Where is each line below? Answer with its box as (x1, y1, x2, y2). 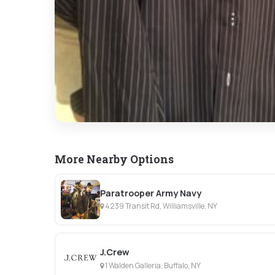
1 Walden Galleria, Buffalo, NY (104, 260, 201, 271)
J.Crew (100, 246, 130, 258)
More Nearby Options (55, 152, 174, 166)
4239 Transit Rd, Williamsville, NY (104, 200, 218, 211)
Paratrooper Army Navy (100, 187, 202, 199)
